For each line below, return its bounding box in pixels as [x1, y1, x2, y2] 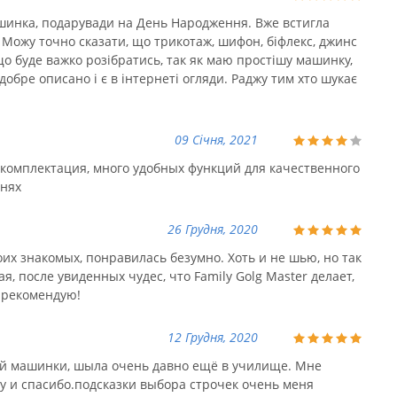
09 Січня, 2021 [175, 131, 258, 149]
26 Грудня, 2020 [167, 221, 258, 238]
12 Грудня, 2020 [167, 329, 258, 346]
